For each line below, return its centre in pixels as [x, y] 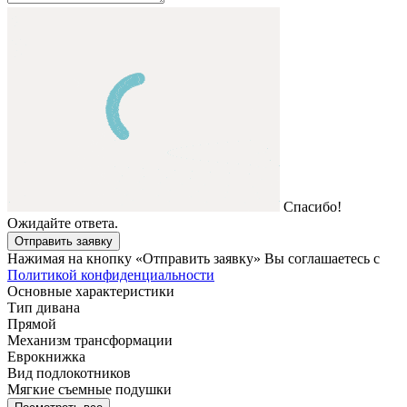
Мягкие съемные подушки [89, 389]
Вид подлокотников [69, 372]
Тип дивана [44, 307]
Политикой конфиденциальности [111, 274]
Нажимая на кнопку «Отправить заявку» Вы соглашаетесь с [194, 258]
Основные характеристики [91, 291]
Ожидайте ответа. [63, 223]
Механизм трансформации [90, 340]
